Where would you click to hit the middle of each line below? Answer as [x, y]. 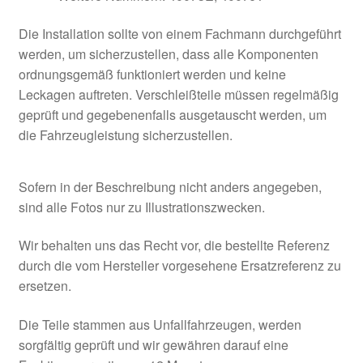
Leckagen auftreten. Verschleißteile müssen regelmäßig [178, 95]
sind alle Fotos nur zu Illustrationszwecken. [141, 207]
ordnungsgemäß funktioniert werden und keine [152, 75]
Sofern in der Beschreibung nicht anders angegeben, [170, 186]
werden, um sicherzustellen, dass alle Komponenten [168, 54]
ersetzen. [45, 286]
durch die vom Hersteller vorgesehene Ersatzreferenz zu [179, 266]
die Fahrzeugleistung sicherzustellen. [125, 135]
